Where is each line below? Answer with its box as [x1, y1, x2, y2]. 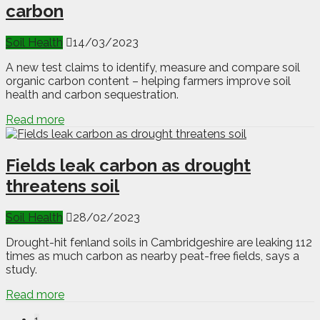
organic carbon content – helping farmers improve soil [6, 74, 291, 89]
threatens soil [6, 176, 119, 197]
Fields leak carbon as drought [6, 155, 251, 176]
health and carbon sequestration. [6, 88, 179, 102]
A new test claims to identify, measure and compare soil [6, 61, 300, 75]
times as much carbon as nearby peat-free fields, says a [6, 249, 299, 264]
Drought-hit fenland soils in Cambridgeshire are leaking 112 [6, 236, 312, 250]
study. [6, 263, 37, 277]
